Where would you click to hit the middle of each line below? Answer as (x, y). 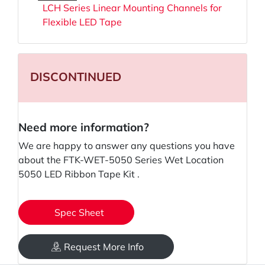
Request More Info (104, 247)
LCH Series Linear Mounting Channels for (132, 8)
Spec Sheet (79, 213)
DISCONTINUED (76, 77)
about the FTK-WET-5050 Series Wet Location (121, 160)
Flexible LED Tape (82, 22)
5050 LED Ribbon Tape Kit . (79, 174)
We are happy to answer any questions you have (127, 146)
